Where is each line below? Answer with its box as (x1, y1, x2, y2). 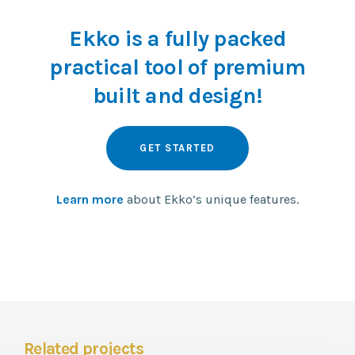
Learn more (56, 192, 124, 207)
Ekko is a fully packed (69, 25, 286, 52)
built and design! (92, 82, 263, 109)
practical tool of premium (49, 54, 306, 80)
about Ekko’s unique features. (124, 192, 299, 207)
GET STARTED (139, 142, 216, 154)
